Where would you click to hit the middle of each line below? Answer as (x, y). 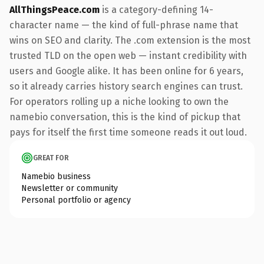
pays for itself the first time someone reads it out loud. (128, 132)
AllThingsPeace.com (55, 9)
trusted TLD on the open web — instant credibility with (128, 55)
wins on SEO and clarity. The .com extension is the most (130, 40)
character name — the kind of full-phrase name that (124, 25)
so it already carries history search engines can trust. (126, 86)
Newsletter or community (70, 188)
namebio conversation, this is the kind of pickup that (125, 117)
